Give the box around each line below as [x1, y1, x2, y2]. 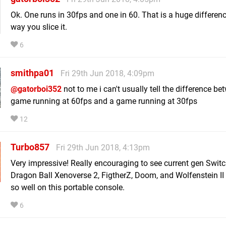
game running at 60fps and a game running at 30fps [11, 96, 197, 106]
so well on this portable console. [11, 182, 125, 192]
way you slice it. [11, 22, 67, 32]
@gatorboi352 [11, 84, 62, 94]
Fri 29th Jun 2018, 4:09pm [61, 68, 154, 78]
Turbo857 [11, 141, 49, 152]
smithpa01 [11, 67, 54, 78]
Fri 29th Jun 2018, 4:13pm [56, 142, 150, 152]
